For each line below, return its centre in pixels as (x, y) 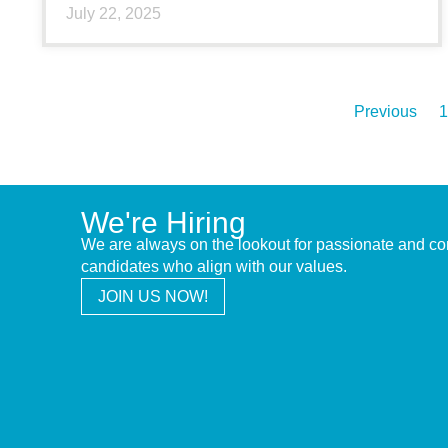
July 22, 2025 (113, 13)
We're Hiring (163, 222)
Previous (385, 111)
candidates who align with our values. (213, 266)
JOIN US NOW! (152, 296)
